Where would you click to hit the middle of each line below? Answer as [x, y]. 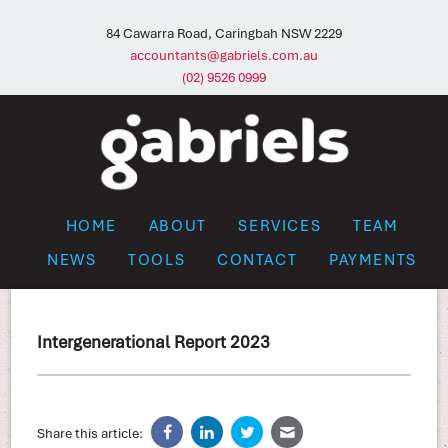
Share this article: [89, 433]
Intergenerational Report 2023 [153, 342]
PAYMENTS [373, 259]
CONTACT [257, 259]
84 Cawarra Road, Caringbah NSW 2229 [224, 33]
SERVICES [280, 224]
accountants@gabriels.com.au [224, 55]
